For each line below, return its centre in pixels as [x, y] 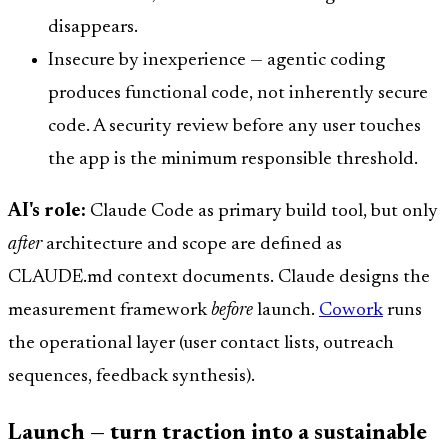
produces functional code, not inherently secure [238, 93]
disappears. [93, 27]
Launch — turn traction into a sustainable [217, 433]
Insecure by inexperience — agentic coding [216, 60]
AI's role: [47, 211]
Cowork [351, 310]
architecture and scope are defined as [192, 244]
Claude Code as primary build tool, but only [262, 211]
